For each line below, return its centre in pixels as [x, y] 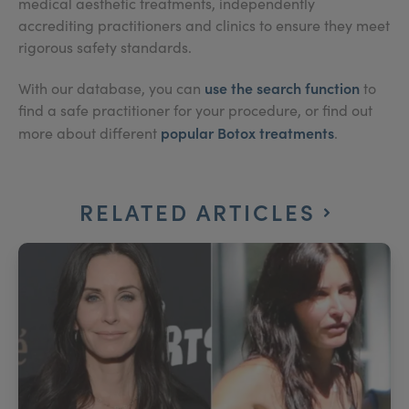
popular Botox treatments [247, 132]
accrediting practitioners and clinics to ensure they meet [204, 25]
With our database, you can [111, 88]
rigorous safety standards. [105, 47]
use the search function [282, 87]
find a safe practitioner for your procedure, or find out [195, 110]
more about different [89, 132]
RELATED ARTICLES [202, 211]
